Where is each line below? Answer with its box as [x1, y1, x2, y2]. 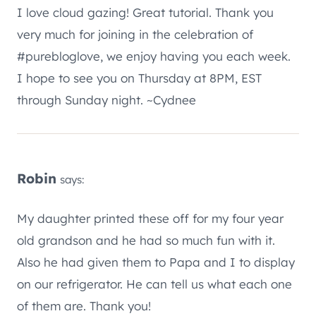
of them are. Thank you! [17, 298, 151, 313]
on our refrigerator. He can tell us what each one [17, 276, 292, 291]
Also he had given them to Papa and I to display [17, 254, 295, 269]
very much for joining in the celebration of [17, 26, 253, 42]
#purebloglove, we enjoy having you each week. [17, 48, 291, 63]
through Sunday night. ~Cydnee [17, 92, 196, 107]
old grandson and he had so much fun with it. [17, 232, 275, 248]
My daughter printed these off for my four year [17, 210, 284, 226]
